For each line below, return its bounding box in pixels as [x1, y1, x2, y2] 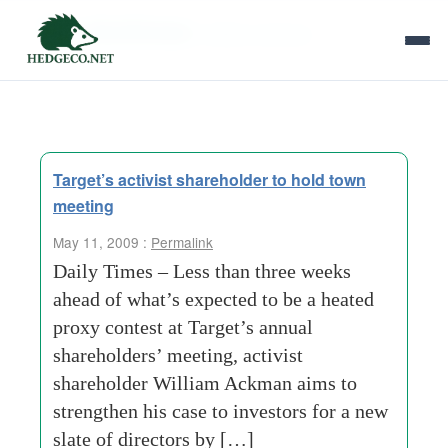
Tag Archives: [40, 13, 203, 47]
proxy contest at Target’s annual [53, 316, 313, 338]
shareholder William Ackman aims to [53, 372, 357, 394]
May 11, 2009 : [53, 232, 151, 252]
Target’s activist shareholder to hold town [53, 168, 366, 191]
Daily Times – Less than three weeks [53, 260, 351, 282]
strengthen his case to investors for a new [53, 400, 388, 422]
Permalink [151, 232, 213, 252]
